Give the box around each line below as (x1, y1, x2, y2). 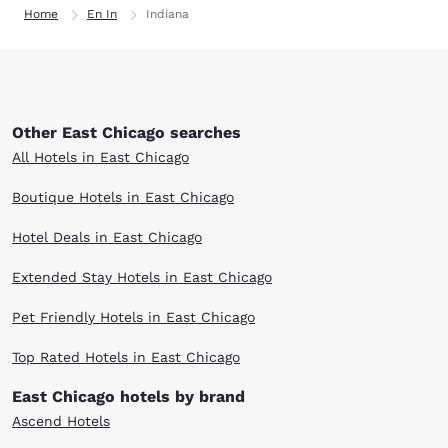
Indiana (146, 7, 189, 21)
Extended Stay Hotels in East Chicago (12, 269, 272, 285)
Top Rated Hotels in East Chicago (12, 349, 240, 365)
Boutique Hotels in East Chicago (12, 189, 234, 205)
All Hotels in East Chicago (12, 149, 189, 165)
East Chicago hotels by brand (12, 387, 245, 406)
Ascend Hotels (12, 413, 110, 429)
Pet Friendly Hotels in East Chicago (12, 309, 255, 325)
